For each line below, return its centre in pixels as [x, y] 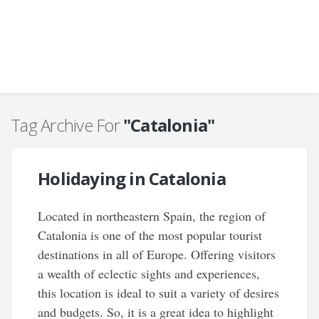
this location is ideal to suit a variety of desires [159, 293]
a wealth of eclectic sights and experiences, [149, 273]
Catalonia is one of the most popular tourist [150, 235]
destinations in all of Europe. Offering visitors [157, 254]
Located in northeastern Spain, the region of [152, 216]
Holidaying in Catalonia [132, 178]
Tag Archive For [67, 125]
